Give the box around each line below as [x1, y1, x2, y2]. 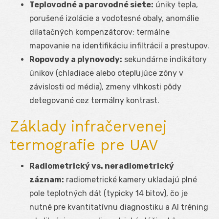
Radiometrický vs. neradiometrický [29, 161, 174, 171]
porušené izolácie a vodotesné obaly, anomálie [29, 13, 199, 23]
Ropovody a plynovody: [29, 54, 122, 64]
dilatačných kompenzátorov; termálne [29, 27, 170, 37]
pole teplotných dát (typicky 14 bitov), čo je [29, 188, 188, 198]
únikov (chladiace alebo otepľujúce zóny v [29, 68, 183, 78]
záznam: [29, 175, 64, 184]
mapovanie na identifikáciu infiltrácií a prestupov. [29, 41, 209, 50]
